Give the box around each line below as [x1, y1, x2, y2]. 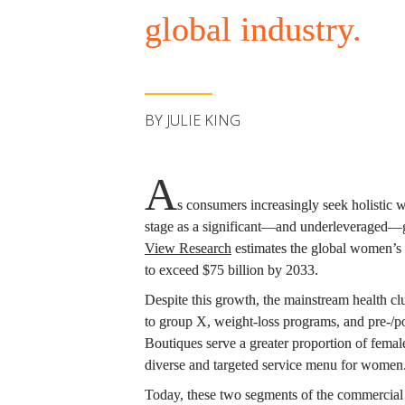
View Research [145, 240, 231, 257]
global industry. [145, 9, 362, 48]
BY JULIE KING [145, 109, 240, 130]
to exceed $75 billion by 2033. [145, 262, 318, 278]
